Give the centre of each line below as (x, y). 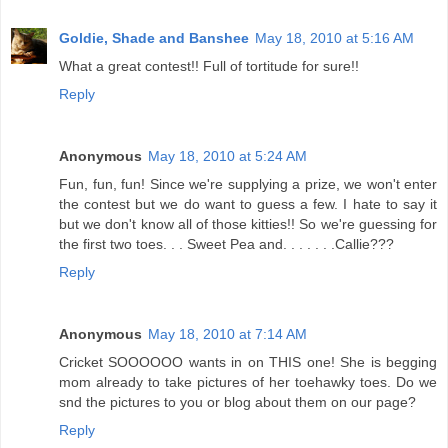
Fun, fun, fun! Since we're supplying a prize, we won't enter (248, 184)
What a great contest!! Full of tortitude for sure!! (209, 66)
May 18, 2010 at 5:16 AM (334, 38)
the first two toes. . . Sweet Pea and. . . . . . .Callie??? (226, 244)
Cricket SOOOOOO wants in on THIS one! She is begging (248, 362)
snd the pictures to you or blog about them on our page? (237, 402)
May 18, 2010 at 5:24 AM (227, 156)
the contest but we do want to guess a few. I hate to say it (248, 204)
